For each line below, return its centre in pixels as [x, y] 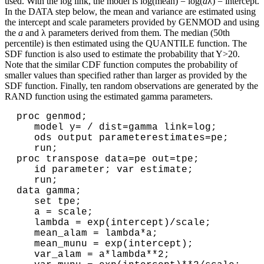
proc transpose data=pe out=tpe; [108, 159]
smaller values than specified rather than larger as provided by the [126, 75]
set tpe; [25, 202]
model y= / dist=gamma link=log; [25, 128]
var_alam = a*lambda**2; [25, 255]
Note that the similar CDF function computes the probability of [121, 65]
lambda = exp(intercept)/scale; [25, 223]
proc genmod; [52, 117]
